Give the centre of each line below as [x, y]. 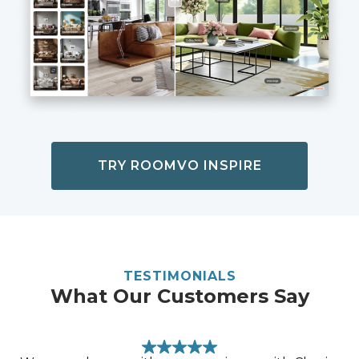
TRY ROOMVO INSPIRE [179, 165]
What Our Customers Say [179, 296]
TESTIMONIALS [179, 276]
